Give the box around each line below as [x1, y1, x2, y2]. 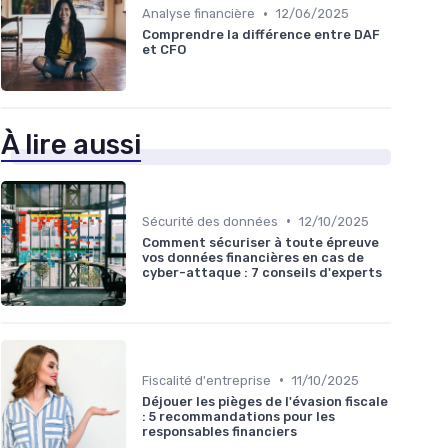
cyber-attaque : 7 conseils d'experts [142, 264, 382, 280]
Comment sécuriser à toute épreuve [142, 234, 379, 250]
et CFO [142, 42, 186, 58]
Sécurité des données [142, 213, 278, 229]
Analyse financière [142, 6, 255, 22]
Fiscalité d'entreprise [142, 372, 271, 388]
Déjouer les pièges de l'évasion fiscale [142, 393, 388, 409]
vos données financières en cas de [142, 249, 364, 265]
